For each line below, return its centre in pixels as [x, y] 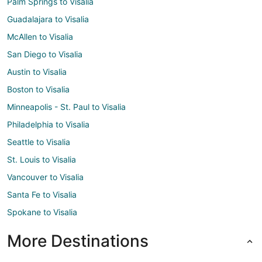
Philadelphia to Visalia [48, 124]
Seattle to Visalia [39, 142]
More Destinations [78, 241]
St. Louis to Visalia [42, 159]
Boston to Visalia [38, 89]
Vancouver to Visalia [45, 177]
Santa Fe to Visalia [42, 194]
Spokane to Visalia [42, 212]
